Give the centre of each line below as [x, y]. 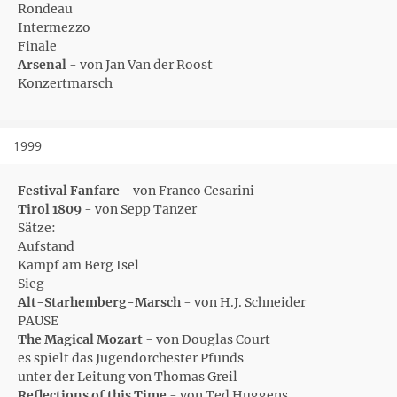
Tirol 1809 [50, 209]
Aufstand [46, 246]
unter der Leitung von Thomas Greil [128, 377]
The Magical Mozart [80, 339]
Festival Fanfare [69, 191]
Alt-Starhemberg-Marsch [99, 302]
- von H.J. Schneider [243, 302]
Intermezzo [54, 27]
